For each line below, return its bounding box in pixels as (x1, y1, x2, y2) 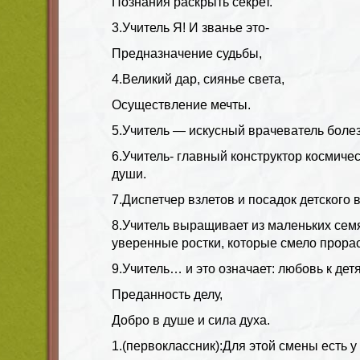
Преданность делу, (112, 287, 223, 301)
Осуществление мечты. (112, 97, 251, 112)
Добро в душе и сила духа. (112, 313, 270, 327)
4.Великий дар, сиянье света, (112, 72, 284, 86)
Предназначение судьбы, (112, 46, 262, 60)
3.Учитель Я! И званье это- (112, 20, 269, 35)
